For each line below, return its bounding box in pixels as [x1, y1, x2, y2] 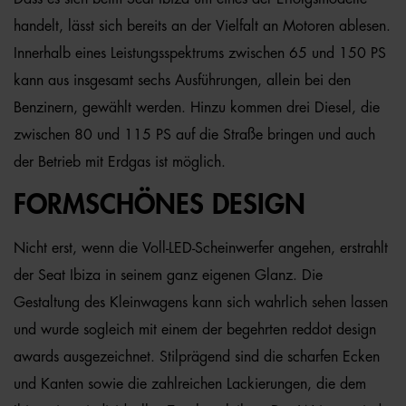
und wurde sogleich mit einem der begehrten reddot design [14, 323, 376, 337]
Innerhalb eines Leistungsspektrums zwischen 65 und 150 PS [14, 46, 386, 61]
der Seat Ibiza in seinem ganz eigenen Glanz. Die [14, 268, 323, 283]
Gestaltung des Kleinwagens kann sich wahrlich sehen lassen [14, 295, 388, 310]
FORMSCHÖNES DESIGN [14, 191, 305, 218]
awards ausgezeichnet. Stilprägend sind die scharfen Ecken [14, 350, 380, 364]
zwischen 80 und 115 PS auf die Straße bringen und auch [14, 128, 375, 142]
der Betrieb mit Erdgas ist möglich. [14, 155, 226, 169]
